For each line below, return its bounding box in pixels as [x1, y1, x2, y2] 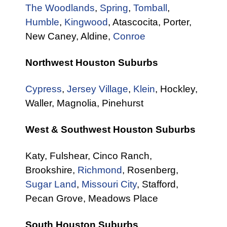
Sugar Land [25, 179, 77, 190]
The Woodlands [25, 3, 95, 14]
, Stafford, [137, 179, 178, 190]
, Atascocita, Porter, [108, 17, 192, 28]
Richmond [78, 165, 122, 176]
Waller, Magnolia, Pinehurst [25, 98, 143, 109]
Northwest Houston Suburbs [25, 57, 158, 68]
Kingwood [64, 17, 108, 28]
